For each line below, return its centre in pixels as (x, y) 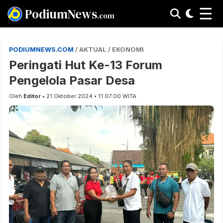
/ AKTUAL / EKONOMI (110, 50)
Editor (32, 96)
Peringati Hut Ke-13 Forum (86, 65)
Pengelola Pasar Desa (72, 80)
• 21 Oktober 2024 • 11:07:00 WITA (89, 96)
